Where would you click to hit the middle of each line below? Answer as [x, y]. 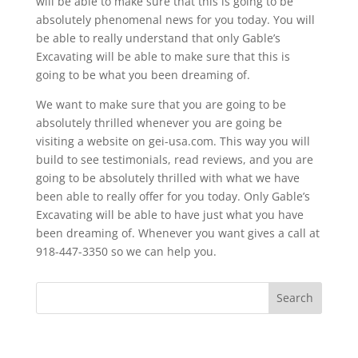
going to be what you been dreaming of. [143, 74]
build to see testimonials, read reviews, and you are [174, 159]
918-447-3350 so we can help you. [126, 251]
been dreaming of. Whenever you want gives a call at [177, 233]
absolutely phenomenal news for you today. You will [175, 19]
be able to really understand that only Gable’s [158, 38]
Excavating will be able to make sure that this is [163, 56]
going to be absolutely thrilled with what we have [167, 177]
